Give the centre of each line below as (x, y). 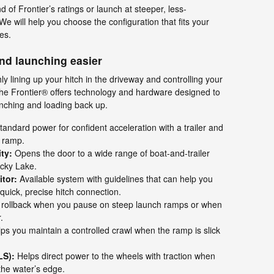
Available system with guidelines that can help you (115, 179)
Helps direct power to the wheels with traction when (115, 256)
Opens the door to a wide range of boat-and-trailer (111, 153)
